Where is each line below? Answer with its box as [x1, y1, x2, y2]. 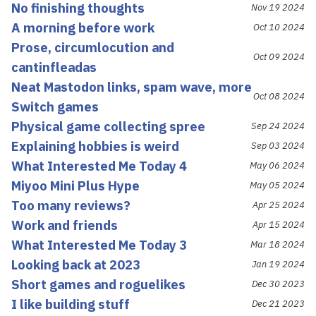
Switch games [11, 97, 99, 115]
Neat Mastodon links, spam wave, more [11, 78, 252, 95]
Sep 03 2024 [251, 139, 305, 152]
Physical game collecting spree [11, 117, 205, 135]
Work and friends [11, 216, 118, 233]
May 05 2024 [250, 178, 305, 191]
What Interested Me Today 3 [11, 236, 187, 253]
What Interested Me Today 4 [11, 157, 187, 174]
